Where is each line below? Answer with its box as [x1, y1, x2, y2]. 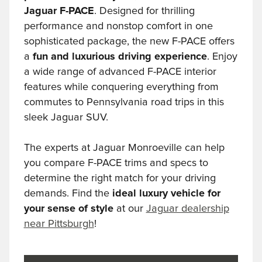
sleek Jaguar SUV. [23, 112, 108, 123]
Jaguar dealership [146, 204, 229, 215]
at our [116, 204, 146, 215]
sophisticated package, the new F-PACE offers [23, 36, 235, 47]
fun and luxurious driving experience [32, 51, 207, 63]
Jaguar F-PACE [23, 6, 94, 17]
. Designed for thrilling [94, 6, 195, 17]
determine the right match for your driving [23, 173, 216, 184]
